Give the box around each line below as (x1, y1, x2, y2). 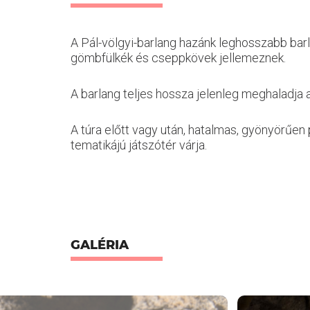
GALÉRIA (71, 237, 129, 253)
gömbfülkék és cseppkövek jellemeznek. (71, 51, 286, 65)
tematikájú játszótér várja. (71, 138, 207, 152)
